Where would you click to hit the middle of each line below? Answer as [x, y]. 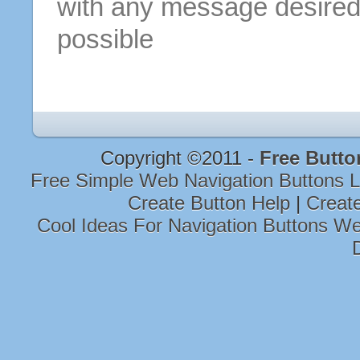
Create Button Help [212, 202]
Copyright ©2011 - [180, 157]
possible [105, 39]
